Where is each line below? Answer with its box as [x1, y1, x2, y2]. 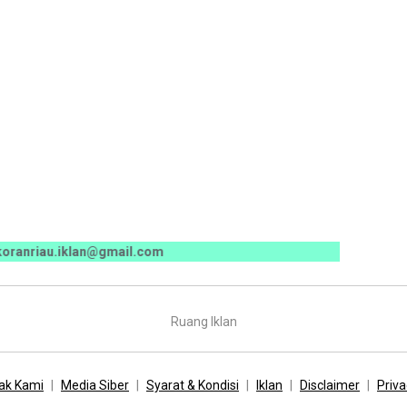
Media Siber [61, 377, 129, 392]
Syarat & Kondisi [146, 377, 239, 392]
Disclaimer [300, 377, 360, 392]
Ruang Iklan [170, 313, 237, 329]
